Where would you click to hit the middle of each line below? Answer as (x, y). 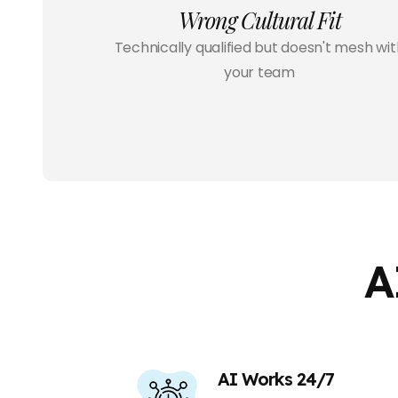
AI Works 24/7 (276, 379)
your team (259, 73)
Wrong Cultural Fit (259, 20)
